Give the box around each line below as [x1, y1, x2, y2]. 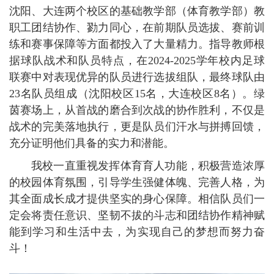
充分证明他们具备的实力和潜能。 [9, 136, 174, 149]
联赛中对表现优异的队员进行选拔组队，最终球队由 [9, 70, 265, 83]
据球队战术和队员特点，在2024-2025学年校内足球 [9, 54, 265, 67]
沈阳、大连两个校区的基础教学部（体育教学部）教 [9, 4, 265, 17]
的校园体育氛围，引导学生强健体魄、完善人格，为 [9, 176, 265, 188]
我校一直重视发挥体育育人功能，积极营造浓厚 [31, 159, 265, 172]
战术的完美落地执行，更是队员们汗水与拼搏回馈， [9, 120, 265, 133]
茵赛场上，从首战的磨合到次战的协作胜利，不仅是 [9, 103, 265, 116]
